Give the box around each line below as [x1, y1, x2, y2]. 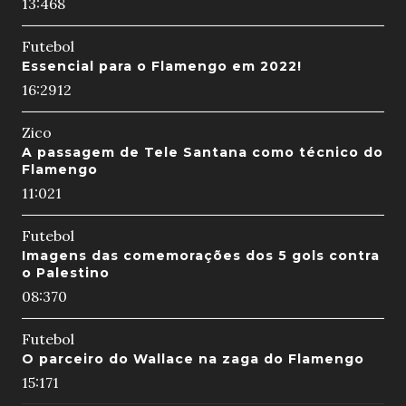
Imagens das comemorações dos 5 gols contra [21, 247, 380, 265]
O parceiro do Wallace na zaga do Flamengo [21, 351, 364, 368]
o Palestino [21, 265, 110, 282]
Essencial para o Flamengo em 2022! [21, 58, 302, 75]
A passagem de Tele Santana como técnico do [21, 144, 383, 161]
